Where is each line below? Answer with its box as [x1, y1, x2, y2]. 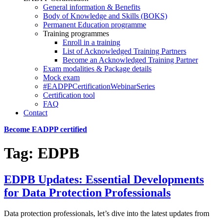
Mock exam [43, 73, 80, 82]
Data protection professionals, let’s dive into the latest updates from [4, 209, 209, 218]
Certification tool [43, 91, 95, 99]
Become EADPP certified [4, 125, 87, 133]
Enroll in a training [63, 38, 120, 46]
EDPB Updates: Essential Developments [4, 173, 204, 186]
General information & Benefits [43, 3, 140, 11]
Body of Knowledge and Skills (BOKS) [43, 12, 167, 20]
